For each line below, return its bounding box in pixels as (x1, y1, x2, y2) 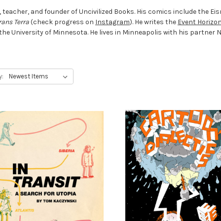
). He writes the (130, 17, 178, 26)
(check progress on (29, 17, 95, 26)
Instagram (95, 17, 130, 26)
